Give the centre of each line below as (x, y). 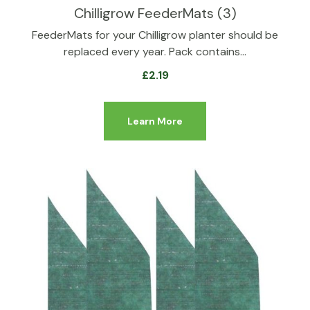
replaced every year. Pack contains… (155, 52)
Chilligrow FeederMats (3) (155, 13)
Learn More (155, 121)
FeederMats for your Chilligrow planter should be (155, 35)
